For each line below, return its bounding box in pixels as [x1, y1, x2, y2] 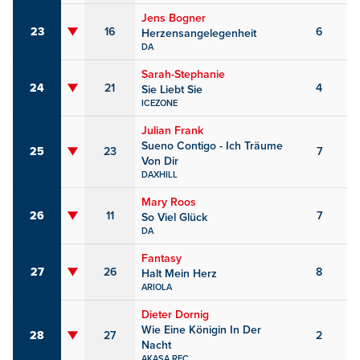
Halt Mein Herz [141, 267, 217, 281]
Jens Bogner [141, 11, 206, 26]
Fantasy [141, 252, 182, 266]
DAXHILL [141, 170, 178, 181]
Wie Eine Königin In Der [141, 323, 261, 337]
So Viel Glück [141, 211, 207, 225]
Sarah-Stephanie [141, 67, 225, 82]
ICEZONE [141, 98, 178, 109]
